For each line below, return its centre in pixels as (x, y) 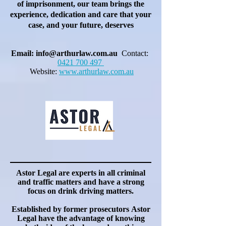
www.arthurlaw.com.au (96, 71)
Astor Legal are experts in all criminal (81, 173)
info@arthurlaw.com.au (77, 53)
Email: (23, 53)
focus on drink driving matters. (81, 191)
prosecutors (109, 209)
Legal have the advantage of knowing (81, 218)
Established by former (50, 209)
